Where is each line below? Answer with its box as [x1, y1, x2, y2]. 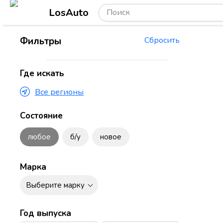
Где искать [20, 68, 64, 79]
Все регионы [35, 87, 84, 98]
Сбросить [144, 35, 180, 46]
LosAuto [49, 5, 89, 19]
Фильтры [20, 35, 61, 48]
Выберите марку [26, 180, 85, 190]
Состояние [20, 110, 63, 121]
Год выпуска [20, 208, 71, 219]
